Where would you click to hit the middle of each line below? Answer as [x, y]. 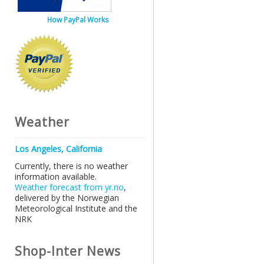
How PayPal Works [78, 20]
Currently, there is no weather [71, 166]
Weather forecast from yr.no [69, 187]
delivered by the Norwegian [67, 198]
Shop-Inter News [68, 251]
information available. [56, 177]
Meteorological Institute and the [76, 209]
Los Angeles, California [58, 149]
